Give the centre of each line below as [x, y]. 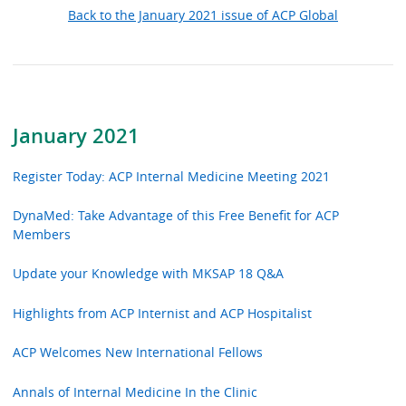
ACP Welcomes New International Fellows [138, 353]
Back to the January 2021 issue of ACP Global [203, 15]
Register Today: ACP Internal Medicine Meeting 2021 [172, 176]
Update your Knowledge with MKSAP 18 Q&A [149, 274]
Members [42, 235]
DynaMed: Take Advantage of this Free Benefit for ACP [176, 216]
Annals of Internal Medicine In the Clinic [135, 391]
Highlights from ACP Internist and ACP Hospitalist [163, 313]
